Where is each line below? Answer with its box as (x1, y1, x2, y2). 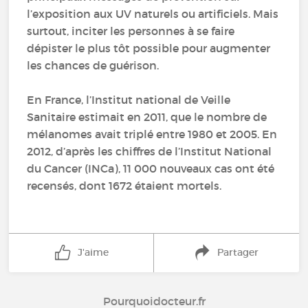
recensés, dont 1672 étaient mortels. (27, 179, 222, 192)
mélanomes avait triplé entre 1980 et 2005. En (27, 127, 278, 141)
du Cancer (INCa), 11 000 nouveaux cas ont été (27, 162, 275, 175)
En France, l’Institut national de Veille (27, 93, 231, 107)
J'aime (77, 246, 109, 259)
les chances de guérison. (27, 58, 159, 72)
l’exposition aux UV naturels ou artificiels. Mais (27, 7, 279, 21)
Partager (217, 246, 259, 259)
